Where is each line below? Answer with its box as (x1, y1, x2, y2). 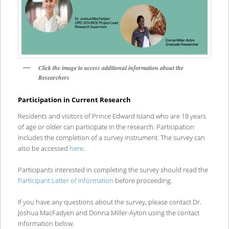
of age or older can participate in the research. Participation (17, 122, 194, 132)
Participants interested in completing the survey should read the (17, 165, 208, 175)
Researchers (38, 73, 70, 82)
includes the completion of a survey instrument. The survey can (17, 133, 205, 143)
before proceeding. (113, 176, 172, 186)
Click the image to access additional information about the (38, 63, 184, 72)
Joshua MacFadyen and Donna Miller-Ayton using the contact (17, 208, 199, 218)
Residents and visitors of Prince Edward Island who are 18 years (17, 111, 206, 121)
